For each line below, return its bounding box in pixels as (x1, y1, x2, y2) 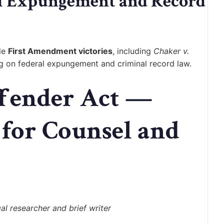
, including (112, 46, 153, 56)
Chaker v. (153, 46, 189, 56)
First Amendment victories (8, 46, 112, 56)
